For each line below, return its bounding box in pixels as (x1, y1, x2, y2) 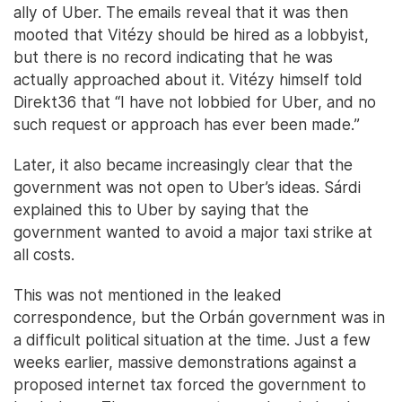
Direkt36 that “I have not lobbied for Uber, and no (13, 92, 376, 112)
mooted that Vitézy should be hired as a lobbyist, (13, 25, 369, 45)
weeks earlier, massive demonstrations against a (13, 353, 356, 372)
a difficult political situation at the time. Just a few (13, 330, 371, 350)
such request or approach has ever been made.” (13, 115, 360, 135)
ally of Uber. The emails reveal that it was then (13, 3, 348, 22)
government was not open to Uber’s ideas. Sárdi (13, 178, 361, 197)
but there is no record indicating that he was (13, 48, 333, 67)
